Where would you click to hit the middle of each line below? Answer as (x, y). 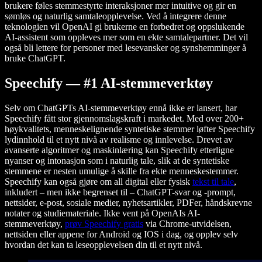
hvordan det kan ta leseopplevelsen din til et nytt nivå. (104, 245)
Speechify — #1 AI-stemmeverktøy (109, 83)
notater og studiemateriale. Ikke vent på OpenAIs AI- (102, 213)
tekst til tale (213, 182)
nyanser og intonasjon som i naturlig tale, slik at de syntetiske (117, 161)
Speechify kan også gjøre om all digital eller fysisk (99, 182)
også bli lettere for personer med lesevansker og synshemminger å (125, 48)
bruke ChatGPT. (35, 58)
